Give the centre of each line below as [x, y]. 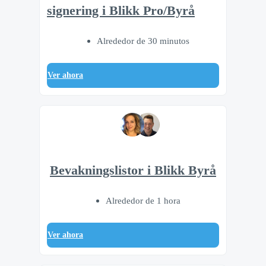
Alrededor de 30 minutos [143, 40]
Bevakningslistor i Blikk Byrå [133, 171]
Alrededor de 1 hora [143, 201]
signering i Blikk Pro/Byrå [121, 11]
